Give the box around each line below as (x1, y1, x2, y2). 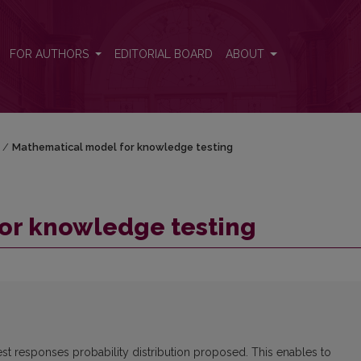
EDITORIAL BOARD (114, 48, 213, 61)
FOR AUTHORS (9, 48, 92, 61)
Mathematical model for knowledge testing (11, 141, 233, 153)
